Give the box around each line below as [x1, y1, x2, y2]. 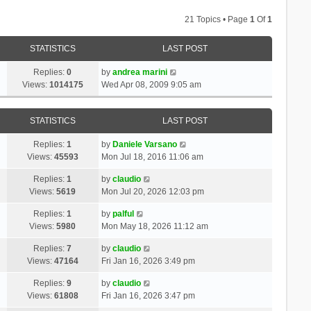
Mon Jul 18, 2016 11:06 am [101, 151, 203, 162]
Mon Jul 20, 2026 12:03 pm [101, 186, 204, 196]
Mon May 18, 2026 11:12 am [101, 221, 208, 231]
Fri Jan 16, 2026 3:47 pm [101, 290, 195, 301]
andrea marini [112, 67, 167, 77]
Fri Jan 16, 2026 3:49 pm [101, 255, 195, 266]
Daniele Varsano [112, 139, 177, 149]
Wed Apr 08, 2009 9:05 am [101, 79, 201, 90]
